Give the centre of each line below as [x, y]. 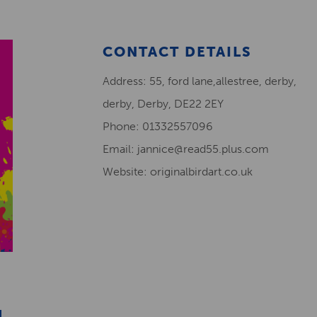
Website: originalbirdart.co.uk [178, 172]
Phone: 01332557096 [158, 126]
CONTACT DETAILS [177, 52]
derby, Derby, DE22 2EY [163, 104]
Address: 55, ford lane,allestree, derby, [200, 81]
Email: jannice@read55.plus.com [186, 149]
